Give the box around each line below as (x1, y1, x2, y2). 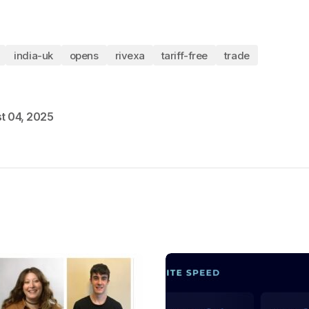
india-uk (14, 48, 53, 62)
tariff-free (161, 48, 208, 62)
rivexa (114, 48, 145, 62)
